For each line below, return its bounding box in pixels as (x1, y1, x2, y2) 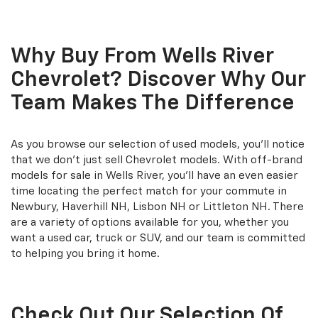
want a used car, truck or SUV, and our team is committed (11, 233, 305, 244)
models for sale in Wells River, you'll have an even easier (11, 170, 298, 182)
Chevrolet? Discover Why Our (11, 70, 306, 92)
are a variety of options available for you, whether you (11, 217, 289, 229)
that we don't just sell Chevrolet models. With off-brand (11, 155, 302, 166)
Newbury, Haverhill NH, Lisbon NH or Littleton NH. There (11, 202, 304, 213)
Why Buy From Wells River (11, 46, 274, 68)
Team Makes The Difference (11, 93, 295, 115)
